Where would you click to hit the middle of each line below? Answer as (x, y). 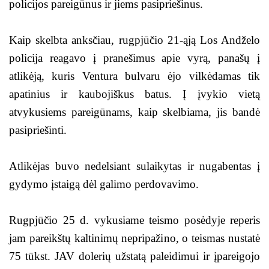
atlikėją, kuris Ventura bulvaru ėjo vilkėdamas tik (134, 76)
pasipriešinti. (38, 130)
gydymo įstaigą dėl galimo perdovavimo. (105, 184)
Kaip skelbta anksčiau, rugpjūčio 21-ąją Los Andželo (134, 40)
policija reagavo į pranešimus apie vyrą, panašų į (134, 58)
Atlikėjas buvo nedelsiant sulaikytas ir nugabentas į (134, 166)
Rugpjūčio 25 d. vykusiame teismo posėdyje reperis (134, 220)
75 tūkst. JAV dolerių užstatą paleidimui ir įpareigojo (134, 256)
